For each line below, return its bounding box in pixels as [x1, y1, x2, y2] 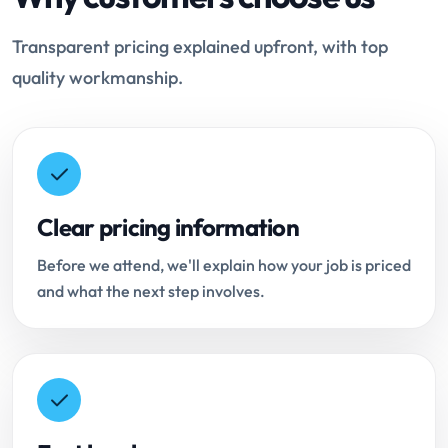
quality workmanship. [12, 66, 183, 90]
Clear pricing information [37, 212, 299, 243]
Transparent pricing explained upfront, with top [12, 35, 388, 59]
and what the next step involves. [37, 281, 265, 302]
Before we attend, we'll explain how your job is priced [37, 255, 411, 276]
